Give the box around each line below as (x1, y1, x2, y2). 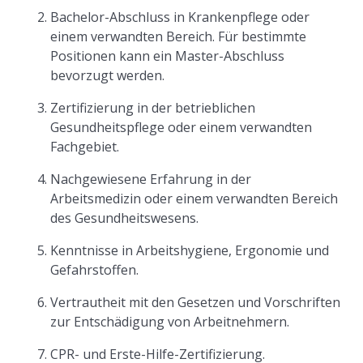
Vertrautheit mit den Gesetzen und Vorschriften (50, 293, 341, 311)
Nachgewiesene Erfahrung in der (50, 170, 252, 188)
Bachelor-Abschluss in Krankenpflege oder (50, 8, 310, 26)
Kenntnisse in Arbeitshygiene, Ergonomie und (50, 241, 330, 259)
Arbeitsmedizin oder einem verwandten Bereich (50, 190, 339, 207)
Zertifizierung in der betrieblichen (50, 99, 256, 117)
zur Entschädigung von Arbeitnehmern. (50, 313, 290, 331)
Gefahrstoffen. (50, 261, 139, 279)
